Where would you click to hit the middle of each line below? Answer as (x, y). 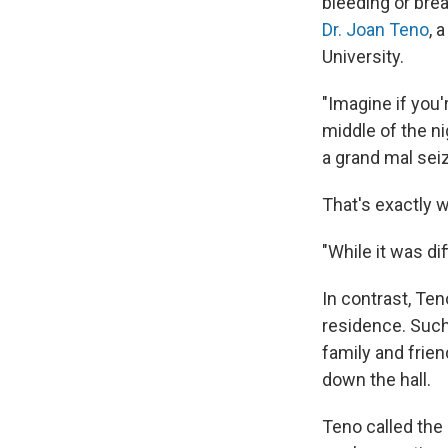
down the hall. (376, 379)
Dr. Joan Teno (375, 29)
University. (363, 56)
